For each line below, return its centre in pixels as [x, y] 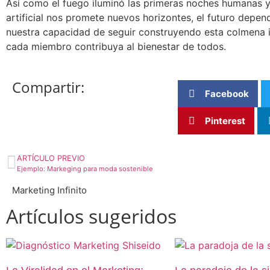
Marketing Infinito [49, 190]
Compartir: [48, 87]
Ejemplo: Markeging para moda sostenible [85, 169]
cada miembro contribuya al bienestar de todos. [116, 46]
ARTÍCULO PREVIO [51, 159]
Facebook [227, 93]
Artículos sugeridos [91, 216]
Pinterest [225, 121]
